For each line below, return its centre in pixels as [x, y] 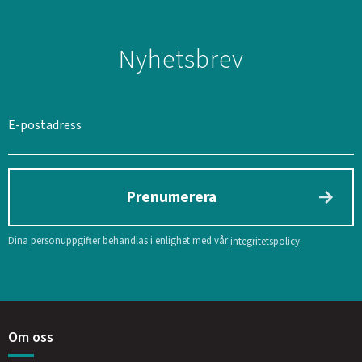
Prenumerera [171, 198]
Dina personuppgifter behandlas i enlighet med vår [119, 241]
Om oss [31, 338]
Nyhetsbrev [181, 60]
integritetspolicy [265, 242]
